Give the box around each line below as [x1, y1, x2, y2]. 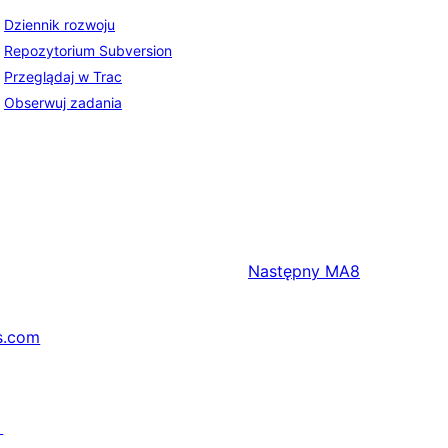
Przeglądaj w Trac [4, 68, 122, 86]
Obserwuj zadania [4, 94, 122, 112]
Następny [248, 261, 320, 282]
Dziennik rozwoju [4, 16, 115, 34]
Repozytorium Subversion [4, 42, 172, 60]
